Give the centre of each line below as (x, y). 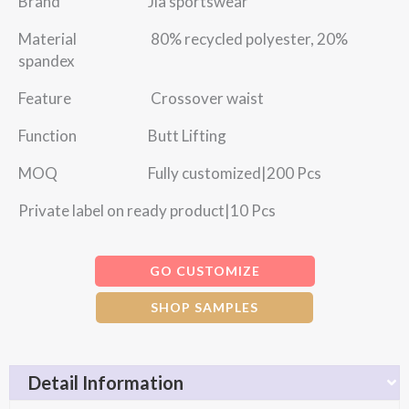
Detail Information (106, 382)
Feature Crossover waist (141, 98)
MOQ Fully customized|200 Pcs (170, 173)
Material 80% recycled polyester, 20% (183, 39)
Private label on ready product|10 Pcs (147, 210)
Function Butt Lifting (122, 136)
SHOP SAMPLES (204, 307)
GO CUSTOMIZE (204, 271)
